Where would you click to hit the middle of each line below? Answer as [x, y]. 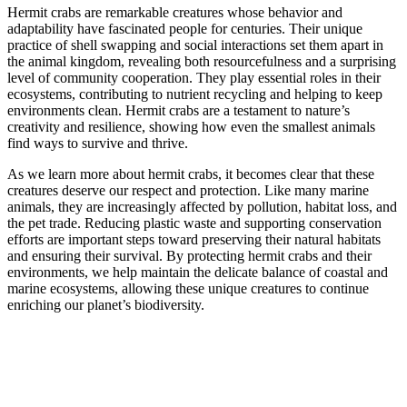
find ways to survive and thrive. [98, 143]
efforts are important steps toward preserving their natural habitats [194, 239]
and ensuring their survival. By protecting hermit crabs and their [189, 255]
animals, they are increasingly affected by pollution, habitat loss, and [202, 206]
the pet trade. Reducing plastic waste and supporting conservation [194, 223]
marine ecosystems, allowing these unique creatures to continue [188, 288]
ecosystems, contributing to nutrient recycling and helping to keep [195, 94]
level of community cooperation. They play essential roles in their [194, 77]
